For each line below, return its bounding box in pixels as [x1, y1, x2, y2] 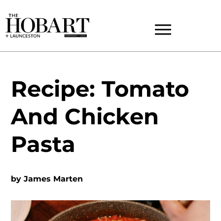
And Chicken [11, 103, 159, 130]
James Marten [24, 174, 83, 184]
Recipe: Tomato [11, 75, 189, 102]
